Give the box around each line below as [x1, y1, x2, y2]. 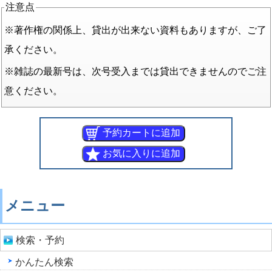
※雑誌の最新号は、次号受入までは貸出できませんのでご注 [4, 66, 267, 76]
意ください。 [4, 86, 63, 96]
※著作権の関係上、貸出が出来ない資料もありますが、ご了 [4, 25, 267, 35]
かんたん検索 [15, 257, 73, 267]
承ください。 [4, 44, 63, 55]
